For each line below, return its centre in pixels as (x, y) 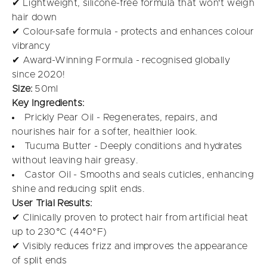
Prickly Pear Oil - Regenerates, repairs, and (121, 117)
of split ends (40, 260)
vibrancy (31, 46)
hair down (35, 17)
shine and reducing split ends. (78, 189)
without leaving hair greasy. (75, 160)
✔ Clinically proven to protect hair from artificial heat (130, 218)
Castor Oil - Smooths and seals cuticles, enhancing (139, 175)
